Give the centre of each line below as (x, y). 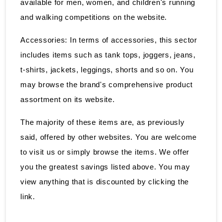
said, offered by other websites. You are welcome (109, 137)
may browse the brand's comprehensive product (107, 84)
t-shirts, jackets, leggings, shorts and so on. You (107, 69)
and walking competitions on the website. (94, 17)
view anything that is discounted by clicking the (105, 181)
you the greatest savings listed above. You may (105, 166)
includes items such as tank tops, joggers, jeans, (108, 55)
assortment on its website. (68, 99)
